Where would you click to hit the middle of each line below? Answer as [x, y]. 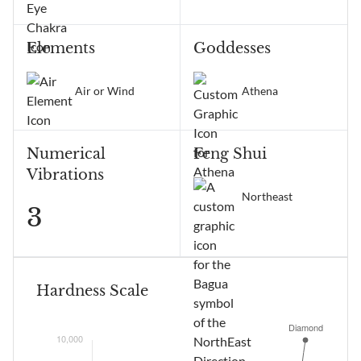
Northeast [267, 196]
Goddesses [232, 48]
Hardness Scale [92, 291]
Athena [260, 91]
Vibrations [65, 175]
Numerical [66, 154]
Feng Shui [230, 154]
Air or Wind [105, 91]
